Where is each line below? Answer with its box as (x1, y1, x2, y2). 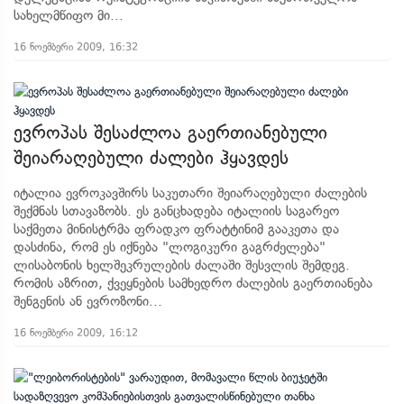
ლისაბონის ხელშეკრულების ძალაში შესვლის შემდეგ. (14, 257, 350, 273)
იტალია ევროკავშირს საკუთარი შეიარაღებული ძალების (14, 185, 367, 201)
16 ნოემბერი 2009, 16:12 (14, 326, 138, 339)
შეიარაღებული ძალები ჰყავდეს (14, 147, 289, 169)
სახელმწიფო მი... (14, 7, 124, 23)
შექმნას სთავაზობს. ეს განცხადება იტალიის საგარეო (14, 203, 339, 219)
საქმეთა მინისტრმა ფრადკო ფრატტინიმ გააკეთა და (14, 221, 339, 237)
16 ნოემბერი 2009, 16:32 (14, 41, 138, 53)
